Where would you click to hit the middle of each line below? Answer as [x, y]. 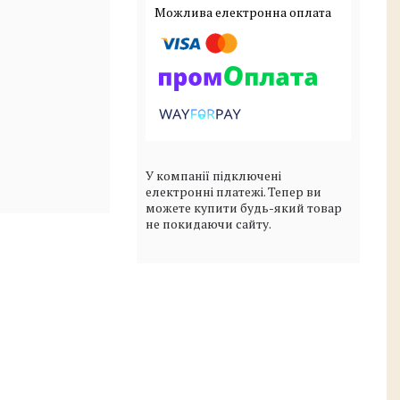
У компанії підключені [213, 175]
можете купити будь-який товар [244, 207]
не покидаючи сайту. [208, 223]
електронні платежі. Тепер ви [233, 191]
